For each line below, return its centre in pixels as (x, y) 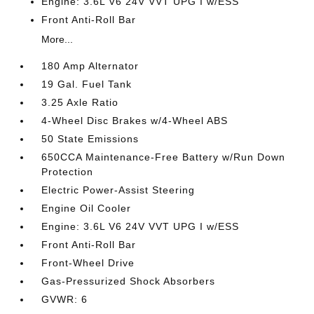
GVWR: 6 (65, 299)
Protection (68, 172)
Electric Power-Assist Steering (118, 190)
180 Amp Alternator (90, 66)
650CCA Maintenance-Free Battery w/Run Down (164, 157)
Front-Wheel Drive (88, 263)
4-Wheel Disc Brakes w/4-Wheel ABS (135, 121)
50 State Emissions (90, 139)
